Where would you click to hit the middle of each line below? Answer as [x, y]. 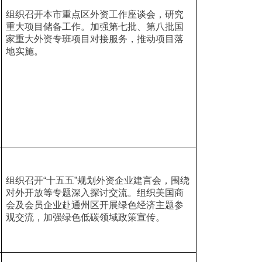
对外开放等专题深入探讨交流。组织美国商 [94, 193]
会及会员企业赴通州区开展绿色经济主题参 [94, 205]
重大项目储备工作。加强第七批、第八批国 [94, 27]
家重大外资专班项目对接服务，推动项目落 [94, 39]
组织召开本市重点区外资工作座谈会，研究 [94, 14]
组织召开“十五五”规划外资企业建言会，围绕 [97, 180]
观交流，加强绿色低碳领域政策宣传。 [85, 217]
